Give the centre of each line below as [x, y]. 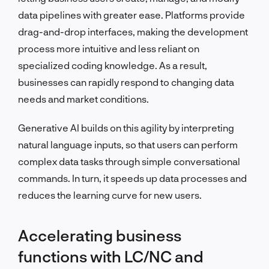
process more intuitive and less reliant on [109, 48]
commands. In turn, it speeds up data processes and [132, 178]
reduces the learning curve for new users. [110, 195]
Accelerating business [100, 235]
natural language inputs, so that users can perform [128, 144]
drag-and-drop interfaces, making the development [133, 31]
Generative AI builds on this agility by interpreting [126, 127]
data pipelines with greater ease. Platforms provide [131, 14]
